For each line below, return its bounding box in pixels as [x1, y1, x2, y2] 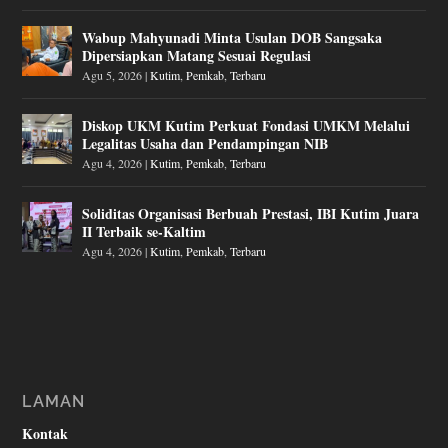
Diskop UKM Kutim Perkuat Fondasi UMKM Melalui [82, 114, 411, 136]
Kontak [22, 422, 69, 444]
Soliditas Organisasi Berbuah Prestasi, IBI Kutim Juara [82, 202, 420, 224]
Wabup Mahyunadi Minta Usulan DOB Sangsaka [82, 26, 383, 48]
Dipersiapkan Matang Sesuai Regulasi [82, 44, 312, 66]
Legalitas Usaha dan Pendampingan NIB [82, 132, 329, 154]
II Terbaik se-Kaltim [82, 220, 207, 242]
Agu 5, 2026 [82, 66, 143, 83]
